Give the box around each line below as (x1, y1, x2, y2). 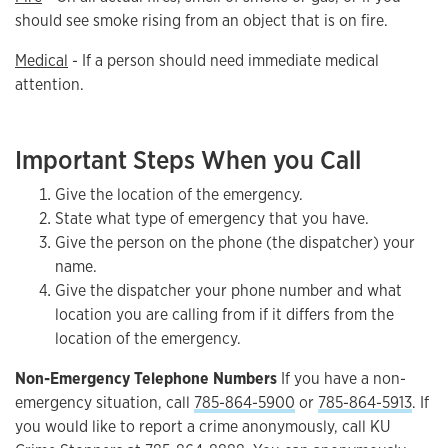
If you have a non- (277, 368, 406, 389)
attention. (15, 74, 84, 95)
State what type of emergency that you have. (55, 208, 369, 229)
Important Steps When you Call (15, 143, 361, 177)
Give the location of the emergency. (55, 184, 303, 205)
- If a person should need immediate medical (68, 50, 379, 71)
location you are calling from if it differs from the (55, 304, 394, 325)
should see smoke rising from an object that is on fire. (15, 10, 388, 31)
